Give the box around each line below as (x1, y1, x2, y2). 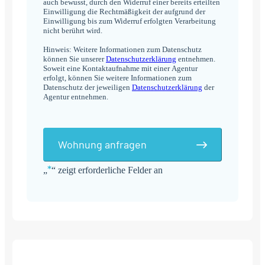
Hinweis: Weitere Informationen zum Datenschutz (43, 44, 202, 54)
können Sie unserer (43, 54, 106, 63)
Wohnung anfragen (58, 138, 147, 151)
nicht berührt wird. (43, 25, 102, 35)
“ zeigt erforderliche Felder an (51, 165, 163, 176)
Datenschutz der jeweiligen (43, 82, 132, 92)
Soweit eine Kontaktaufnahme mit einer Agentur (43, 63, 198, 73)
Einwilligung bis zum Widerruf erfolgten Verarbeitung (43, 16, 216, 25)
